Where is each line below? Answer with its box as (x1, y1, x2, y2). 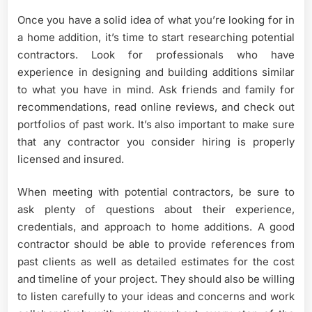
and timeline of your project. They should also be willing (17, 272, 295, 286)
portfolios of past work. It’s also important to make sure (17, 117, 295, 131)
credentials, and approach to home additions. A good (17, 220, 295, 233)
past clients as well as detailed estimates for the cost (17, 255, 295, 268)
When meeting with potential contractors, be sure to (17, 185, 295, 198)
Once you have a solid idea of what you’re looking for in (17, 13, 295, 26)
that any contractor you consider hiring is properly (17, 134, 295, 148)
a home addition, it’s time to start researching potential (17, 30, 295, 44)
